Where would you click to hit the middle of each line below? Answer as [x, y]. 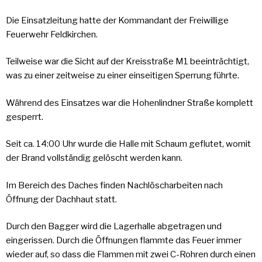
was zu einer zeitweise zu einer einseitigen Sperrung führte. [123, 76]
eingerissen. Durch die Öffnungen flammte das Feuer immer [124, 241]
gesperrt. [25, 117]
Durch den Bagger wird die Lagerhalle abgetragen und [114, 227]
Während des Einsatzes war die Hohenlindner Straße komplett [130, 103]
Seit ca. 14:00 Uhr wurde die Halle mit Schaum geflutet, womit [128, 144]
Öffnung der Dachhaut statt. [61, 199]
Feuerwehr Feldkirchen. [52, 34]
